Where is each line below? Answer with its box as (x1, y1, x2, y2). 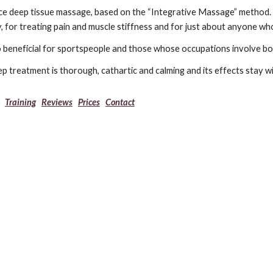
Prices (77, 97, 100, 107)
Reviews (41, 97, 73, 107)
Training (4, 97, 36, 107)
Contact (105, 97, 135, 107)
